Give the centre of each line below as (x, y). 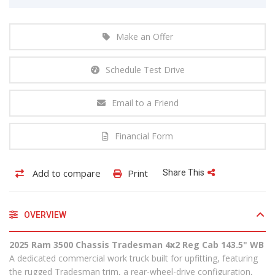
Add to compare (65, 173)
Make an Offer (144, 36)
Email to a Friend (145, 103)
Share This (184, 172)
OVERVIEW (44, 215)
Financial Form (144, 136)
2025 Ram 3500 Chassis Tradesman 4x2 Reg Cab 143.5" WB (137, 244)
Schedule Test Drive (145, 69)
